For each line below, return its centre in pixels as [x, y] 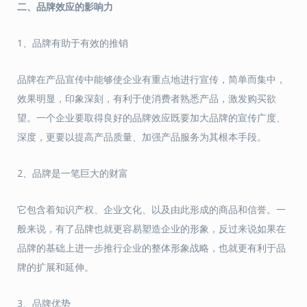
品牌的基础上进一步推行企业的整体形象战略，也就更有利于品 [151, 248]
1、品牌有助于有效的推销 [73, 43]
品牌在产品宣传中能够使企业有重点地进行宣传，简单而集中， [151, 79]
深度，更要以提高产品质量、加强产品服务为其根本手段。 [142, 137]
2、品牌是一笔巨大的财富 [73, 173]
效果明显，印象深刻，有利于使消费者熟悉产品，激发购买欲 [147, 98]
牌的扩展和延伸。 [56, 267]
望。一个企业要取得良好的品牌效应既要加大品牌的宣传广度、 [151, 118]
